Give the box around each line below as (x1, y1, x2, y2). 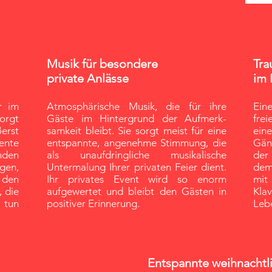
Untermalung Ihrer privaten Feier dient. (47, 161, 226, 173)
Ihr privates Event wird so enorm (47, 173, 226, 185)
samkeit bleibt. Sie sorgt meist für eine (47, 124, 226, 137)
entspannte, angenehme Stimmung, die (47, 137, 226, 149)
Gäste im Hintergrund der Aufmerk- (47, 112, 226, 124)
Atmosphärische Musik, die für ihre (47, 100, 226, 112)
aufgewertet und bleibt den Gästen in (47, 185, 226, 197)
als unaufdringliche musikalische (47, 149, 226, 161)
